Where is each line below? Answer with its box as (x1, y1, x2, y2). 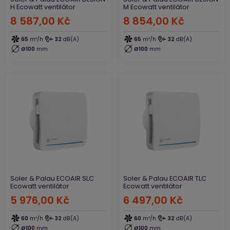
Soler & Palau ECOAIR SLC (10, 174, 94, 183)
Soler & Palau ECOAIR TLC (123, 174, 206, 183)
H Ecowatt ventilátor (10, 3, 75, 11)
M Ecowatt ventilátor (123, 3, 189, 11)
